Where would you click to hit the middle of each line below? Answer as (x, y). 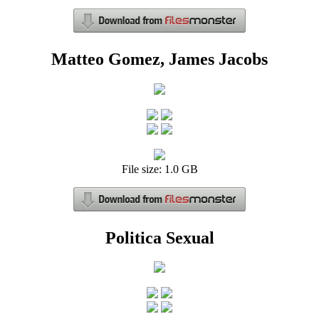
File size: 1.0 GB (159, 169)
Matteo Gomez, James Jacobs (159, 59)
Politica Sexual (159, 237)
